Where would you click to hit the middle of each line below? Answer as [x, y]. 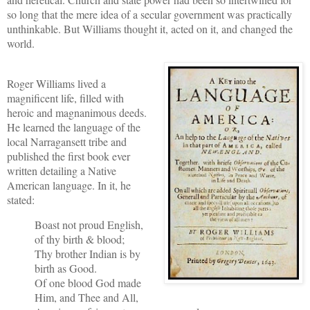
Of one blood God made [88, 283]
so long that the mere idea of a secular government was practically [149, 14]
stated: [21, 199]
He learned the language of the [74, 127]
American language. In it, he [69, 185]
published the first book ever [69, 156]
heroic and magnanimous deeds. [77, 112]
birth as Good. [67, 268]
